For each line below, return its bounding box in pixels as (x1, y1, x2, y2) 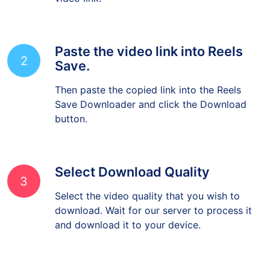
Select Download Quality (55, 172, 210, 188)
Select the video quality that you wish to (55, 198, 240, 210)
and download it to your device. (55, 227, 201, 239)
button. (55, 121, 87, 133)
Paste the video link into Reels (55, 52, 243, 67)
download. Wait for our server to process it (55, 213, 252, 225)
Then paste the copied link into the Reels (55, 92, 241, 104)
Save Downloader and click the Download (55, 107, 246, 119)
